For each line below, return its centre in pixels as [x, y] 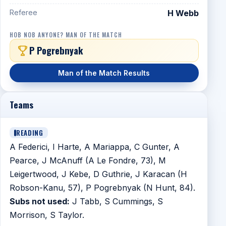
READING [30, 132]
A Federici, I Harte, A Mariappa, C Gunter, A [94, 147]
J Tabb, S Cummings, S [116, 201]
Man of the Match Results [104, 73]
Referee [23, 13]
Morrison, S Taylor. [47, 215]
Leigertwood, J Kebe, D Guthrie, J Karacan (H [98, 174]
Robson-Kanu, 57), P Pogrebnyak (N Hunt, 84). [102, 187]
